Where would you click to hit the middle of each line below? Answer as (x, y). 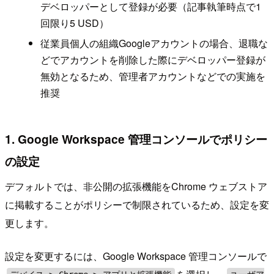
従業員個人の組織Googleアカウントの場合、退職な (154, 43)
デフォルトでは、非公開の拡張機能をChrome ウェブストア (136, 187)
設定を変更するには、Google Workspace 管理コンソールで (136, 256)
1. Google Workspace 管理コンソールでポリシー (136, 139)
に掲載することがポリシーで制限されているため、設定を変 (137, 205)
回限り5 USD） (74, 23)
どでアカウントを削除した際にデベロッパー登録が (153, 60)
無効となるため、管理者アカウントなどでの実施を (153, 76)
